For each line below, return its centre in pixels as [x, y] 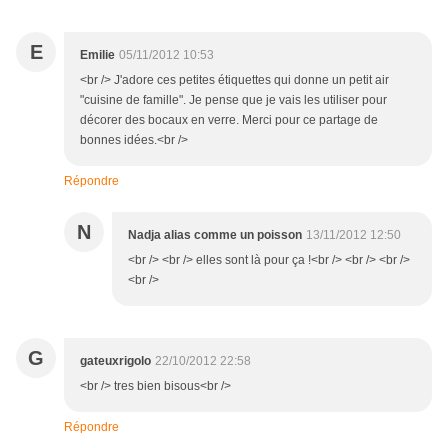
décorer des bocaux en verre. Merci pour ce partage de [229, 120]
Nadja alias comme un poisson [215, 235]
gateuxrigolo [115, 361]
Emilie [97, 55]
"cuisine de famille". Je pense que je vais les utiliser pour [233, 100]
